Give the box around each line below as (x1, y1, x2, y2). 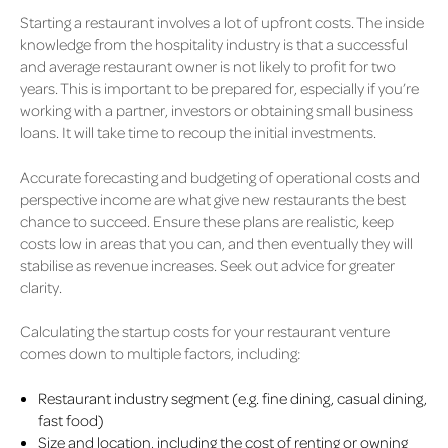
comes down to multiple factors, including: (20, 343, 300, 364)
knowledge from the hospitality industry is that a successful (20, 34, 408, 55)
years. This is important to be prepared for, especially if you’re (20, 78, 419, 99)
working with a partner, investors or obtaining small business (20, 100, 413, 121)
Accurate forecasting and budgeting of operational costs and (20, 166, 420, 187)
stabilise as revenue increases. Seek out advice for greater (20, 254, 395, 275)
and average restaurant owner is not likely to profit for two (20, 56, 396, 77)
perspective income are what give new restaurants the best (20, 188, 406, 209)
